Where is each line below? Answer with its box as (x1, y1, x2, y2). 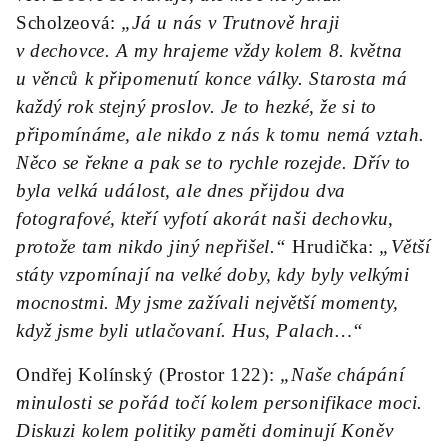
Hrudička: (286, 236, 380, 257)
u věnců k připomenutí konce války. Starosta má (16, 68, 408, 89)
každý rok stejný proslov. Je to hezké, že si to (16, 96, 377, 117)
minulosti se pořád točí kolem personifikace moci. (16, 392, 423, 413)
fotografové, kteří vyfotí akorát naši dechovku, (16, 208, 394, 229)
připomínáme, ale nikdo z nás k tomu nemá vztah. (16, 124, 425, 145)
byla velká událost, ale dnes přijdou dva (16, 180, 346, 201)
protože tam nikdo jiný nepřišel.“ (16, 236, 287, 257)
